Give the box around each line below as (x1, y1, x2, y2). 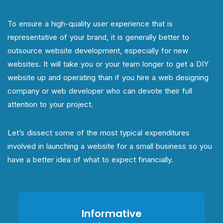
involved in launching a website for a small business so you (7, 141, 212, 151)
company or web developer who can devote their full (7, 86, 192, 96)
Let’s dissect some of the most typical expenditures (7, 127, 190, 137)
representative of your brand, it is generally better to (7, 32, 189, 42)
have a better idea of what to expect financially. (7, 154, 176, 164)
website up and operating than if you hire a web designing (7, 72, 209, 82)
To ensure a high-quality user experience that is (7, 18, 173, 28)
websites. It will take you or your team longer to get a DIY (7, 59, 209, 69)
